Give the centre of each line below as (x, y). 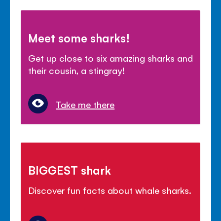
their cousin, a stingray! (77, 70)
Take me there (85, 104)
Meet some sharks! (79, 37)
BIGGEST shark (70, 169)
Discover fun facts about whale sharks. (110, 190)
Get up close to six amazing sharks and (110, 57)
